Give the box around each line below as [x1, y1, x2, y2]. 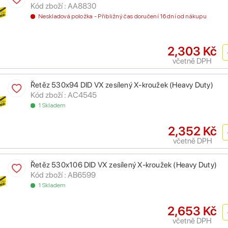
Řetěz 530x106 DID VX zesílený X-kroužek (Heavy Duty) [31, 160, 217, 170]
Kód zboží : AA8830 [31, 1, 96, 11]
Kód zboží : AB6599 [31, 170, 96, 180]
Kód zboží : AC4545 [31, 90, 97, 100]
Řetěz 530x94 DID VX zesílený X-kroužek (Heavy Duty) [31, 80, 213, 90]
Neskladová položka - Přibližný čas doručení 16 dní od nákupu [38, 13, 207, 20]
